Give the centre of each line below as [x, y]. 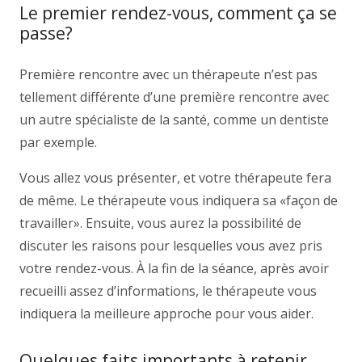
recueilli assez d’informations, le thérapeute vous [168, 291]
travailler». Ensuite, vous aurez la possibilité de [160, 223]
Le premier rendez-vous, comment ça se [178, 13]
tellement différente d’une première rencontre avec [174, 97]
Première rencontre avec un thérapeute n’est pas [168, 74]
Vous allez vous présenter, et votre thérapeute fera [175, 178]
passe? [46, 33]
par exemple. [58, 142]
